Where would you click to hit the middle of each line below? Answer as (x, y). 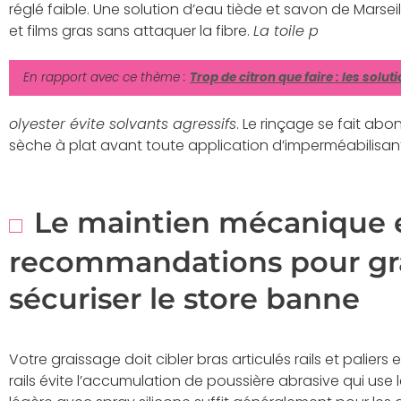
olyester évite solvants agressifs (123, 124)
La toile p (286, 31)
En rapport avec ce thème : (107, 78)
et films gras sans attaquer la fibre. (131, 31)
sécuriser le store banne (184, 298)
